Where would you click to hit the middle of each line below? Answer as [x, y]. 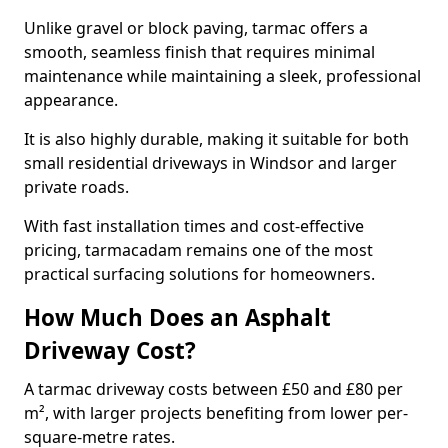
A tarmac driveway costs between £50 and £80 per [213, 389]
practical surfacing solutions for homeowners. [199, 274]
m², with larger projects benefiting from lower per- [216, 413]
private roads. [78, 187]
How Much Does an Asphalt [177, 317]
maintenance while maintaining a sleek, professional [222, 76]
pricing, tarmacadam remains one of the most [198, 250]
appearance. [73, 100]
